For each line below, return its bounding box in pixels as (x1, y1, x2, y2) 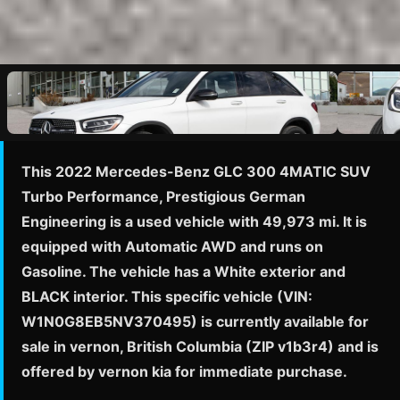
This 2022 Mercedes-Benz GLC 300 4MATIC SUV (21, 162, 371, 181)
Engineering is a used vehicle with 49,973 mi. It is (21, 212, 367, 231)
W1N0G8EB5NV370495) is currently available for (21, 312, 369, 331)
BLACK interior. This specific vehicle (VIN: (21, 287, 312, 306)
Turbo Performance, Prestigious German (21, 187, 305, 206)
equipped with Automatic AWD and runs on (21, 237, 323, 256)
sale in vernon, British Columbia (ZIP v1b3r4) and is (21, 337, 379, 356)
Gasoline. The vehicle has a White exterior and (21, 262, 346, 281)
